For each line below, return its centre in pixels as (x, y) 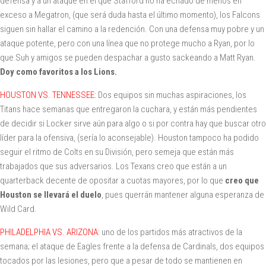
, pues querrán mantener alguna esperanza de (183, 194)
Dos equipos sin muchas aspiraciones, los (171, 95)
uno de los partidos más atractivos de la (171, 232)
